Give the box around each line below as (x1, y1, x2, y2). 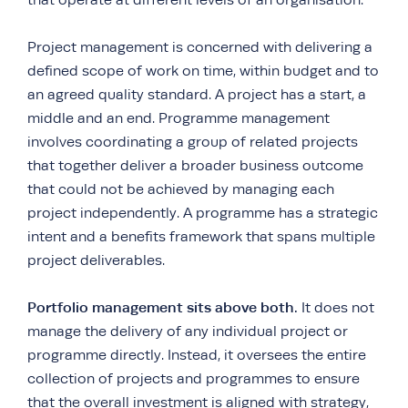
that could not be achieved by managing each (27, 180, 334, 198)
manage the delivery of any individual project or (27, 322, 348, 340)
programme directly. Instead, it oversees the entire (27, 346, 366, 363)
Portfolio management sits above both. (27, 298, 298, 316)
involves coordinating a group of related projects (27, 133, 358, 150)
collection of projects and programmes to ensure (27, 370, 360, 387)
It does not (298, 299, 374, 316)
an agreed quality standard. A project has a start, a (27, 86, 366, 103)
